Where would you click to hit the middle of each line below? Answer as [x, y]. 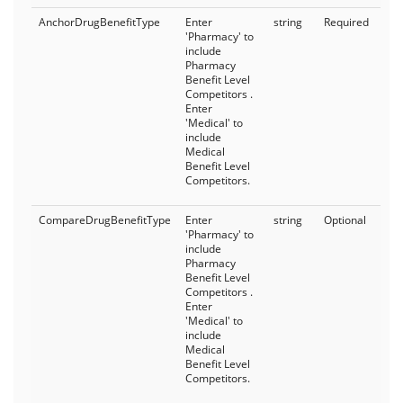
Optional [345, 220]
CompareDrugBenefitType [105, 220]
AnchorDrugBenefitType [99, 22]
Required [346, 22]
